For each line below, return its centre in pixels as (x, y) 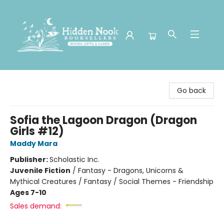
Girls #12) (37, 131)
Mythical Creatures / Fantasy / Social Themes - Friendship (112, 181)
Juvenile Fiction (40, 170)
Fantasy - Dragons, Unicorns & (131, 170)
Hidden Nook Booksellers (49, 79)
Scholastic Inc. (74, 159)
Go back (191, 90)
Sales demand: (36, 206)
